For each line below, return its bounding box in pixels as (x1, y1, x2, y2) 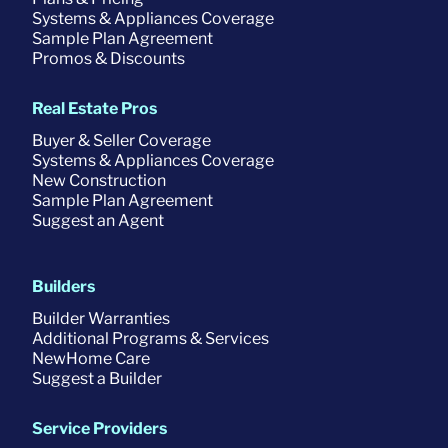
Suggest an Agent (32, 210, 164, 230)
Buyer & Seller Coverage (32, 130, 211, 150)
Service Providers (32, 418, 167, 438)
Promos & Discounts (32, 48, 185, 68)
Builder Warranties (32, 308, 170, 328)
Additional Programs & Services (32, 328, 269, 348)
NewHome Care (32, 348, 150, 368)
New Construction (32, 170, 166, 190)
